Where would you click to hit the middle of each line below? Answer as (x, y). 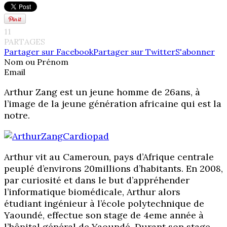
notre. (17, 116)
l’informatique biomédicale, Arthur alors (92, 192)
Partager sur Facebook (49, 52)
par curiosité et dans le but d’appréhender (97, 180)
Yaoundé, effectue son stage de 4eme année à (104, 215)
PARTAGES (25, 42)
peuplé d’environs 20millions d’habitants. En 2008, (113, 169)
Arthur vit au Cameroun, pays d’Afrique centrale (109, 157)
